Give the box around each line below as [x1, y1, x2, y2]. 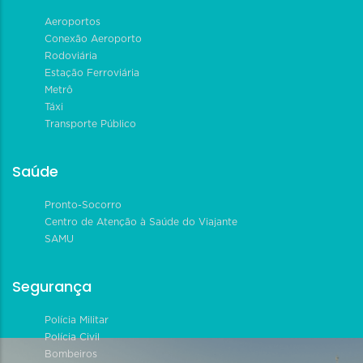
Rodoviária [45, 50, 97, 61]
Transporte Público [45, 118, 136, 129]
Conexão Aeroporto [45, 33, 142, 44]
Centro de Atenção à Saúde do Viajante [45, 216, 237, 227]
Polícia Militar [45, 314, 109, 325]
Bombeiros [45, 348, 97, 359]
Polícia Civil [45, 331, 100, 342]
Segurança [12, 275, 92, 297]
